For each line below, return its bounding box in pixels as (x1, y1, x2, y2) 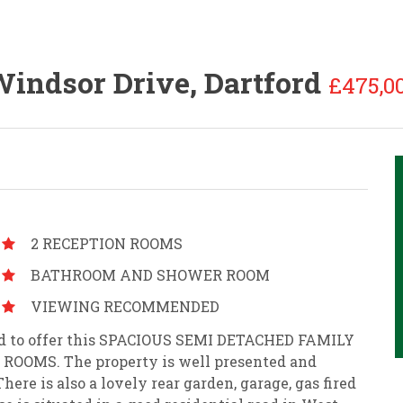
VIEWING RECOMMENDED (31, 297, 220, 316)
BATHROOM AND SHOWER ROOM (31, 265, 271, 284)
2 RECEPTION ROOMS (31, 234, 184, 253)
